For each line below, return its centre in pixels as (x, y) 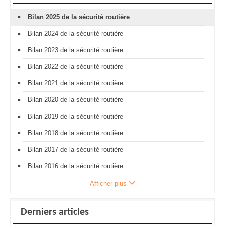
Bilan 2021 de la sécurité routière (75, 83)
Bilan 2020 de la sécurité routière (75, 99)
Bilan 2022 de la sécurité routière (75, 66)
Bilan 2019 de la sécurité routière (75, 116)
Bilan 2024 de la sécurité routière (75, 33)
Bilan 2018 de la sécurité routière (75, 133)
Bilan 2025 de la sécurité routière (79, 17)
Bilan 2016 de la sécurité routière (75, 166)
